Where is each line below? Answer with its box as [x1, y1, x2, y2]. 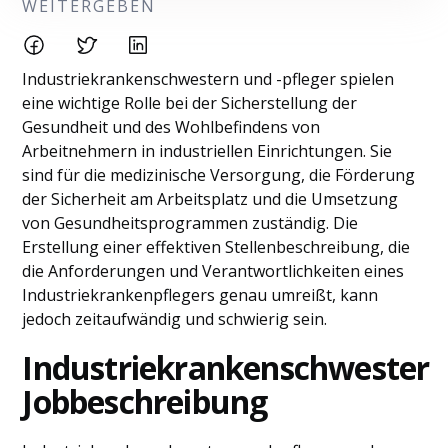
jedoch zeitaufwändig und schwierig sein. [22, 308, 328, 330]
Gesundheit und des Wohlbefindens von [22, 116, 321, 138]
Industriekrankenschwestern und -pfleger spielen [22, 68, 395, 90]
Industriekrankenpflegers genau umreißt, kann [22, 284, 379, 306]
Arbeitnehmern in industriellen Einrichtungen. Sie [22, 140, 393, 162]
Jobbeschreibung [22, 380, 268, 423]
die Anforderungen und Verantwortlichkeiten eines [22, 260, 405, 282]
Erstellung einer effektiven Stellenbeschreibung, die [22, 236, 411, 258]
